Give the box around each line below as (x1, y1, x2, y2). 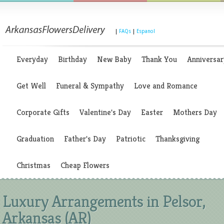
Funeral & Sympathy (56, 80, 124, 91)
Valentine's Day (79, 107, 131, 117)
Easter (141, 107, 163, 117)
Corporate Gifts (16, 107, 69, 117)
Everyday (16, 54, 48, 64)
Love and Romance (134, 80, 197, 91)
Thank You (141, 54, 177, 64)
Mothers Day (173, 107, 217, 117)
